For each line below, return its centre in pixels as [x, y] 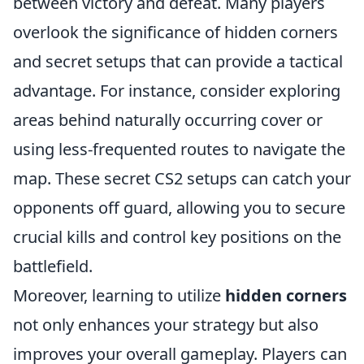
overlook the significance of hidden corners [175, 32]
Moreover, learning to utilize [119, 295]
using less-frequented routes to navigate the [179, 149]
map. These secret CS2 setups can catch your [182, 178]
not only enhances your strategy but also [166, 325]
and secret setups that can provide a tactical [178, 61]
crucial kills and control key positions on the [177, 237]
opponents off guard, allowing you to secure [179, 208]
